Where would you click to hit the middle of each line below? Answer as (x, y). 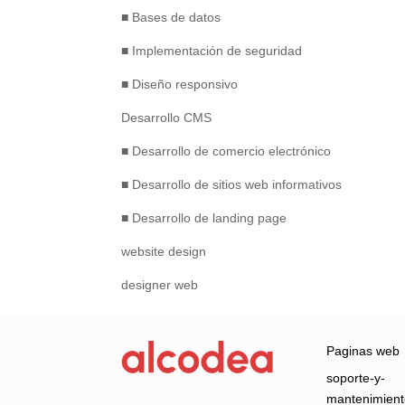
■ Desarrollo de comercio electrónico (226, 151)
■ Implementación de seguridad (212, 51)
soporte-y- (356, 377)
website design (164, 251)
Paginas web (363, 350)
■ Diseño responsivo (180, 84)
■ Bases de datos (171, 17)
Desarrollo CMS (167, 118)
